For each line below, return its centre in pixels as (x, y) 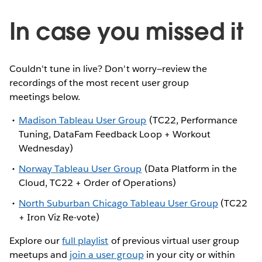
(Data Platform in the (189, 168)
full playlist (85, 241)
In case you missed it (126, 31)
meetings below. (45, 96)
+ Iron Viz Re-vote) (59, 218)
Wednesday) (46, 148)
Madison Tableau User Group (83, 120)
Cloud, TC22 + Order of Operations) (97, 182)
